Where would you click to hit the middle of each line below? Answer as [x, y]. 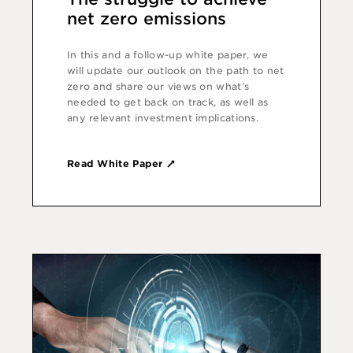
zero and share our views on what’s [158, 86]
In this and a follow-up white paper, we [167, 54]
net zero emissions [146, 18]
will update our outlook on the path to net [175, 70]
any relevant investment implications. [163, 117]
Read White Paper [117, 164]
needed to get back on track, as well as [167, 102]
